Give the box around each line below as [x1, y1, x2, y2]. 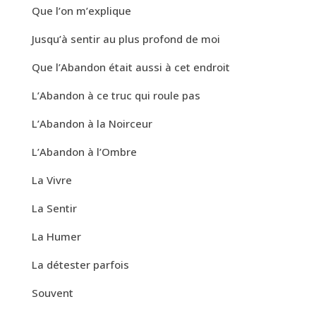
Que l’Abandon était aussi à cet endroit [31, 59, 230, 74]
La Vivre [31, 172, 72, 187]
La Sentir [31, 200, 77, 215]
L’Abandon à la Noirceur [31, 116, 152, 130]
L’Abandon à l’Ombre [31, 144, 137, 159]
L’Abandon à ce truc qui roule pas [31, 87, 200, 102]
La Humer [31, 229, 81, 243]
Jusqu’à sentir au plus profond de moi [31, 31, 220, 46]
